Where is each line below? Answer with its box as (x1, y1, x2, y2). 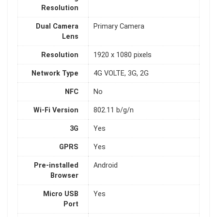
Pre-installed (34, 161, 78, 170)
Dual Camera (36, 22, 78, 31)
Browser (50, 171, 78, 180)
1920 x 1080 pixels (93, 51, 152, 60)
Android (93, 161, 118, 170)
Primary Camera (93, 22, 144, 31)
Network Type (31, 69, 78, 78)
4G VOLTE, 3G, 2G (93, 69, 149, 78)
